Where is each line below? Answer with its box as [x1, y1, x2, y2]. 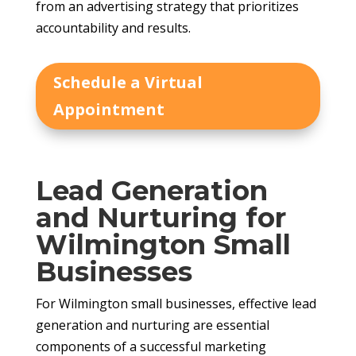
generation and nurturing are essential [35, 316, 269, 335]
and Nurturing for [35, 201, 286, 235]
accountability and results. [35, 19, 191, 37]
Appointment [52, 99, 164, 121]
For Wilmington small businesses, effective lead [35, 295, 316, 313]
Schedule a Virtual [52, 72, 203, 94]
